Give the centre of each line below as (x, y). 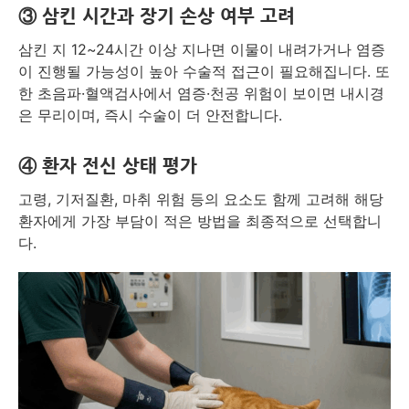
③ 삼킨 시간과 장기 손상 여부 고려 (157, 17)
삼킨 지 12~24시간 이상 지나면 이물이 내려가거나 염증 (202, 50)
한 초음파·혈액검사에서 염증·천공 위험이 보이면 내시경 (201, 94)
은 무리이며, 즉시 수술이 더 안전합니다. (150, 115)
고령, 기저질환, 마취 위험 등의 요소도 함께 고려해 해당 (201, 199)
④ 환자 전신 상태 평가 (108, 167)
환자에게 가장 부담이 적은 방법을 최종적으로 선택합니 (200, 221)
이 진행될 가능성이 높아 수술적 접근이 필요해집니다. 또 (204, 72)
